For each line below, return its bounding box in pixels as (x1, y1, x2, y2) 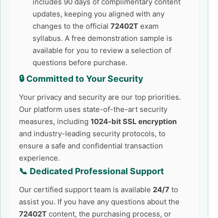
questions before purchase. (33, 58, 127, 67)
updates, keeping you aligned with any (33, 9, 164, 18)
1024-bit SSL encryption (91, 117, 177, 126)
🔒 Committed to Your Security (19, 73, 143, 84)
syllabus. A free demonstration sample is (33, 34, 172, 43)
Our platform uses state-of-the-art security (19, 105, 167, 114)
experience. (19, 153, 60, 163)
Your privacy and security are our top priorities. (19, 92, 181, 102)
